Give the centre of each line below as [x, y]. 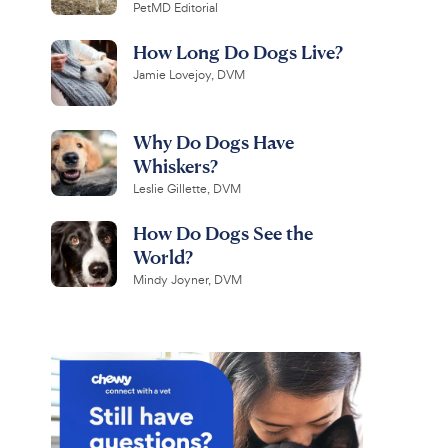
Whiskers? [175, 165]
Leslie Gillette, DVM [186, 189]
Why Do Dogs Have [213, 141]
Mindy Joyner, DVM [187, 280]
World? [162, 256]
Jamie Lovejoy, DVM [188, 75]
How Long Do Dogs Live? [237, 51]
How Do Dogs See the [222, 232]
